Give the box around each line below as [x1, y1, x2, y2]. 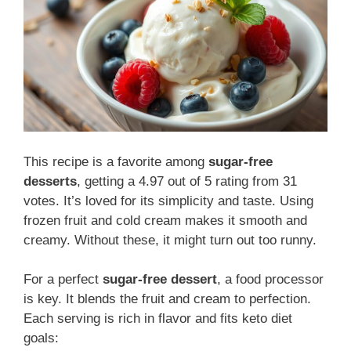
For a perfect [24, 272, 103, 288]
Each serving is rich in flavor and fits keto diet [24, 311, 292, 327]
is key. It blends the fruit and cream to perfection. [24, 291, 311, 307]
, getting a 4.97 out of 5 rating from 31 [77, 173, 297, 189]
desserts [24, 173, 77, 189]
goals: [24, 331, 59, 346]
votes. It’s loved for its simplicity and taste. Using [24, 193, 313, 208]
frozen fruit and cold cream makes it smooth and [24, 212, 307, 228]
